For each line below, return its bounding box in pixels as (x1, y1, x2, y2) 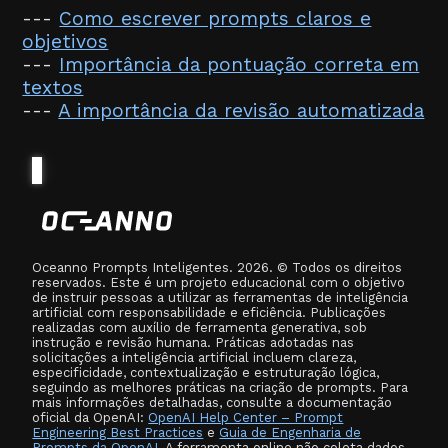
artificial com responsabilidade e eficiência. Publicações (32, 305, 387, 320)
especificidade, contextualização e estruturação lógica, (32, 365, 380, 380)
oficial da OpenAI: (32, 410, 149, 425)
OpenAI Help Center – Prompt (148, 410, 344, 425)
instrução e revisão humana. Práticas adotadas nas (32, 335, 355, 350)
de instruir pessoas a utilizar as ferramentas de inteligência (32, 290, 409, 305)
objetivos (22, 30, 109, 53)
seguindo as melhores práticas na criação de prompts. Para (32, 380, 409, 395)
